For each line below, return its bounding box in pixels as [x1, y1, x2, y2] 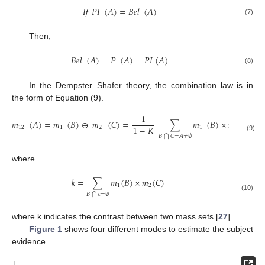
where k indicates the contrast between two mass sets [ [12, 212, 218, 222]
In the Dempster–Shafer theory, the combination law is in [28, 80, 253, 90]
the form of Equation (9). [12, 92, 104, 102]
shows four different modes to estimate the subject [62, 224, 254, 234]
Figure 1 [28, 224, 62, 234]
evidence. [12, 237, 48, 247]
